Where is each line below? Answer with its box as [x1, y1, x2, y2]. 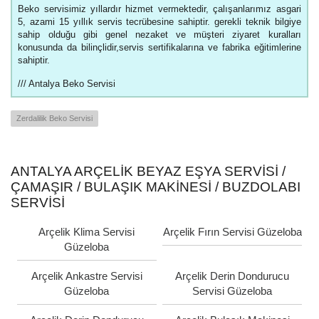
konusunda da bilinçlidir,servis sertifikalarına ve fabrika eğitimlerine [18, 41, 301, 53]
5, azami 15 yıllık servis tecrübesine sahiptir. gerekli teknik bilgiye [18, 16, 301, 27]
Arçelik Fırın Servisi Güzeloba [162, 226, 302, 239]
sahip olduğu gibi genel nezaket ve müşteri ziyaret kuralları [18, 28, 301, 40]
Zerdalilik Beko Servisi [16, 114, 93, 123]
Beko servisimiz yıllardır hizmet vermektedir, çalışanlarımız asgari [18, 3, 301, 14]
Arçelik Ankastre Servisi [31, 270, 142, 283]
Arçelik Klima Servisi [38, 226, 135, 239]
